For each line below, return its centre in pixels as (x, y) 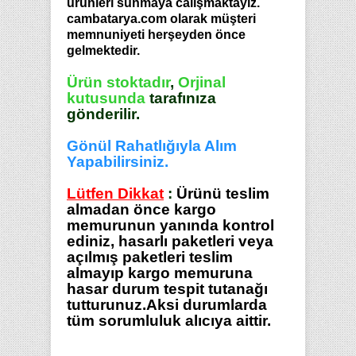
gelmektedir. (103, 50)
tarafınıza (181, 98)
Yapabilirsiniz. (118, 162)
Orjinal (202, 82)
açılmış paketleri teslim (150, 257)
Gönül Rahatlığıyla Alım (152, 146)
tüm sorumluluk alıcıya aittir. (169, 321)
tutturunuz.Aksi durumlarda (167, 305)
